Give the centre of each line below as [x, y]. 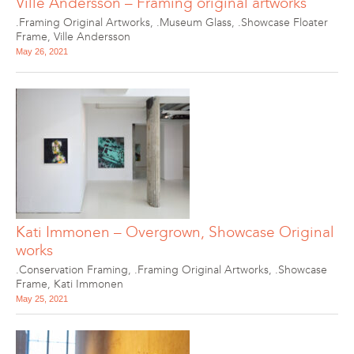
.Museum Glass [194, 23]
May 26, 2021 [42, 51]
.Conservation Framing [72, 270]
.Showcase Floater [283, 23]
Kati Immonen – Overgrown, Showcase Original [175, 232]
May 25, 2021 [42, 299]
